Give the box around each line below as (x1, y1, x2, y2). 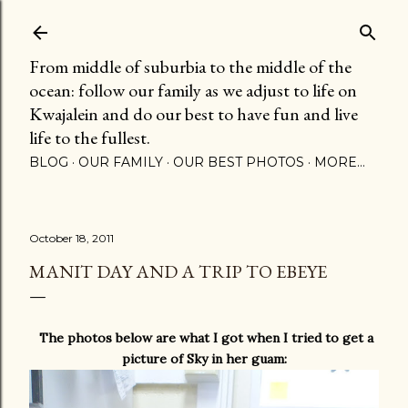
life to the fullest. (29, 126, 150, 149)
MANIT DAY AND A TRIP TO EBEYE (29, 260, 327, 283)
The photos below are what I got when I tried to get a (38, 330, 373, 346)
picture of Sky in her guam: (121, 351, 287, 367)
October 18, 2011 (29, 231, 114, 245)
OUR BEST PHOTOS (173, 154, 304, 170)
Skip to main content (129, 11, 279, 35)
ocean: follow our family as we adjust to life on (29, 78, 357, 102)
